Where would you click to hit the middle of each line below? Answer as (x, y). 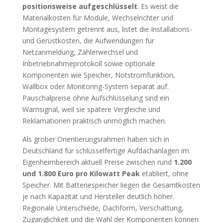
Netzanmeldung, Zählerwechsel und (80, 52)
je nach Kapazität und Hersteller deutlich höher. (98, 196)
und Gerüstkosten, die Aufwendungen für (88, 40)
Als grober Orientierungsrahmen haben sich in (96, 139)
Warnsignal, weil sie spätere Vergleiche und (91, 109)
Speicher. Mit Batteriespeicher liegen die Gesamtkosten (111, 185)
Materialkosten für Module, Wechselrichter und (98, 17)
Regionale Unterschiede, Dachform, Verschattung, (103, 208)
